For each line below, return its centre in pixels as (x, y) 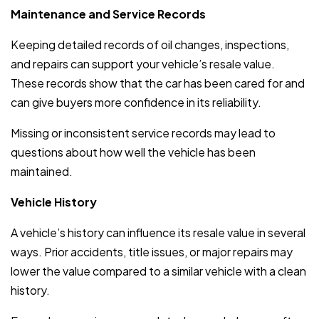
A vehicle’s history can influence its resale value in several (158, 232)
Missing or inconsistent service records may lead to (143, 132)
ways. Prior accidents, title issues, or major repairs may (152, 251)
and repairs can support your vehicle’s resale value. (143, 63)
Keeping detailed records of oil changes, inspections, (150, 44)
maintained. (42, 171)
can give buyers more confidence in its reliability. (136, 102)
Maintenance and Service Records (108, 14)
